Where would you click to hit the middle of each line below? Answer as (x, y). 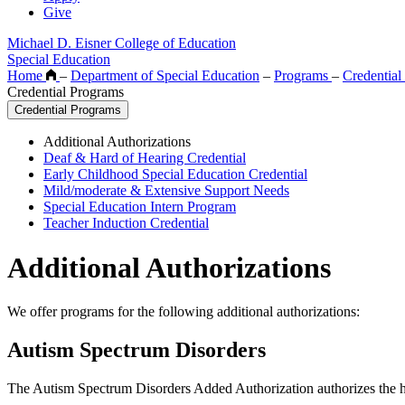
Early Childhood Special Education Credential (175, 174)
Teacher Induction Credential (126, 223)
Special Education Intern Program (140, 207)
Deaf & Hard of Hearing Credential (145, 158)
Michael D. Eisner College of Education (122, 43)
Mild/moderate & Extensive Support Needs (166, 191)
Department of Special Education (165, 76)
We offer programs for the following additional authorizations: (184, 312)
